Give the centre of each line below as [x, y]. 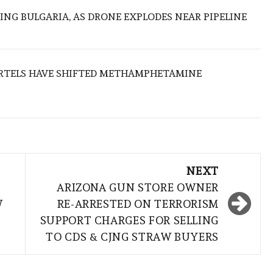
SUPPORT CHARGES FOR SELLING [129, 221]
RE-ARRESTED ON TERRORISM [138, 204]
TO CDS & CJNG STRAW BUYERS [132, 237]
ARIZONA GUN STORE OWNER [138, 188]
